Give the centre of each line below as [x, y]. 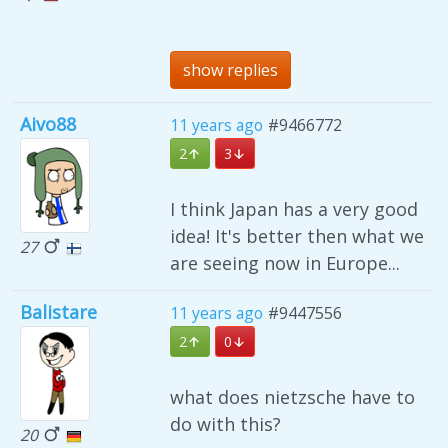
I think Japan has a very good [294, 208]
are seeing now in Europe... [285, 262]
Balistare [58, 311]
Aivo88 [48, 123]
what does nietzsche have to [292, 396]
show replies [230, 69]
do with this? [225, 423]
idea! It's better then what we [297, 235]
